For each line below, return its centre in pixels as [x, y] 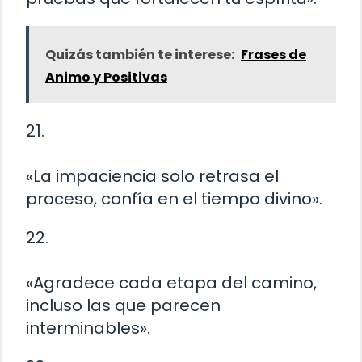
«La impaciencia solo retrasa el [152, 177]
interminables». [88, 328]
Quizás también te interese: [140, 55]
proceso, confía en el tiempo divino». [174, 199]
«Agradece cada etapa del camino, [171, 283]
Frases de [274, 55]
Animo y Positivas [106, 78]
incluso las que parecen [123, 306]
